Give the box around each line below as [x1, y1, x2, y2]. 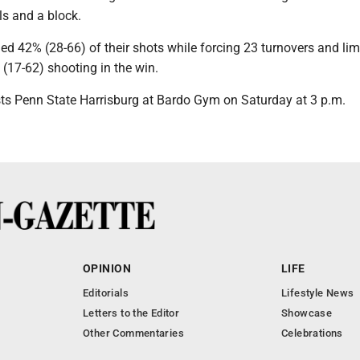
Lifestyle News [281, 287, 354, 299]
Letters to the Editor [83, 307, 180, 319]
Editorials [83, 287, 129, 299]
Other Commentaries [83, 327, 185, 339]
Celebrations [281, 327, 343, 339]
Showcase [281, 307, 333, 319]
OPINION [83, 262, 131, 275]
